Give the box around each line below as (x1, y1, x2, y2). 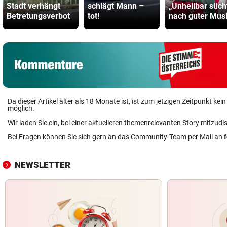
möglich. (8, 104, 34, 112)
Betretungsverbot (7, 11, 70, 21)
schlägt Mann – (88, 1, 144, 11)
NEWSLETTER (15, 160, 70, 170)
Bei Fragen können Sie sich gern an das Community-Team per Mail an (8, 133, 224, 141)
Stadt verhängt (7, 1, 60, 11)
